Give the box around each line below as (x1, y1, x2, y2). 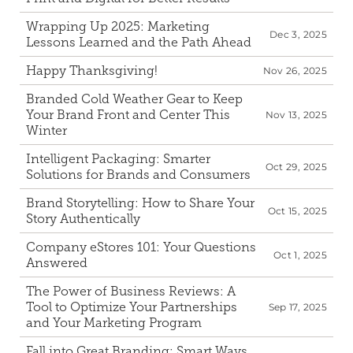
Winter (26, 123, 67, 138)
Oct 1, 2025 (273, 249, 327, 261)
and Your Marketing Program (26, 315, 205, 330)
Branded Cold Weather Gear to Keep (26, 91, 243, 106)
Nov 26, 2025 (262, 65, 327, 76)
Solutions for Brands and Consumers (26, 167, 254, 182)
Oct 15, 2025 (267, 205, 327, 217)
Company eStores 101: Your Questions (26, 240, 256, 255)
